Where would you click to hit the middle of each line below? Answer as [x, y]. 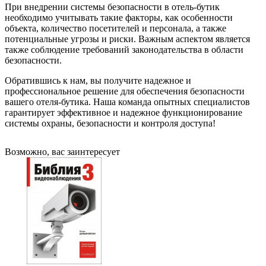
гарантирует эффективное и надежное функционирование [123, 112]
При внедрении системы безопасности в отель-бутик [112, 7]
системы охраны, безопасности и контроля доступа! [110, 123]
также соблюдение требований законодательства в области [124, 49]
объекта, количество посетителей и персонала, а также [115, 28]
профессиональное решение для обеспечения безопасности [125, 91]
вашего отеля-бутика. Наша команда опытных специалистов [127, 102]
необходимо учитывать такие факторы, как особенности [119, 17]
